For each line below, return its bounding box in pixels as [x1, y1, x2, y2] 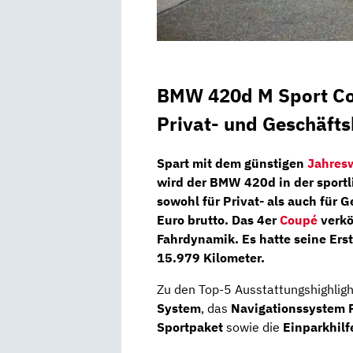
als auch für [264, 193, 340, 210]
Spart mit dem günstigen [157, 155, 307, 172]
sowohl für [157, 193, 223, 210]
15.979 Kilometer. [157, 250, 265, 266]
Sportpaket [157, 319, 223, 336]
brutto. [188, 212, 232, 229]
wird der [157, 174, 210, 191]
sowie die [223, 319, 283, 336]
